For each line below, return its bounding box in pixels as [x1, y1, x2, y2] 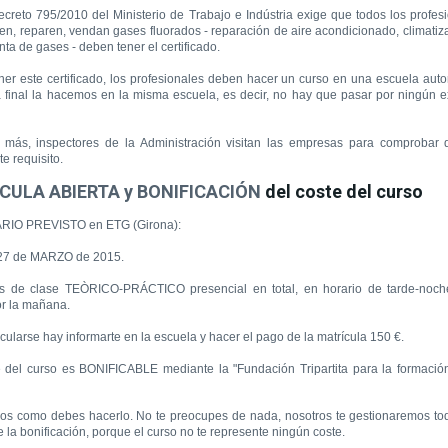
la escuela [141, 330, 197, 344]
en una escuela [333, 72, 420, 86]
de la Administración [105, 136, 221, 150]
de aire [273, 24, 313, 38]
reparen [19, 24, 63, 38]
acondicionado [315, 24, 397, 38]
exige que [296, 8, 352, 22]
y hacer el [200, 330, 253, 344]
